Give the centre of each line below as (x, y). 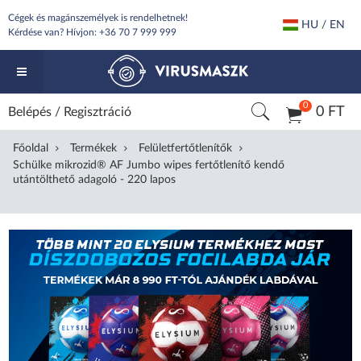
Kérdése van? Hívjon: (54, 32)
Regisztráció (98, 112)
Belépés (30, 112)
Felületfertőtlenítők (186, 148)
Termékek (94, 148)
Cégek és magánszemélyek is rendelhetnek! (98, 18)
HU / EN (321, 25)
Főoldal (31, 148)
